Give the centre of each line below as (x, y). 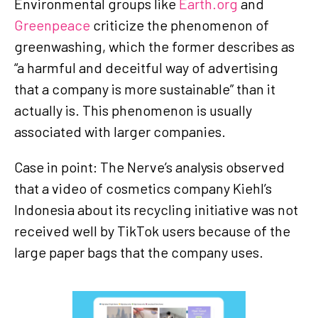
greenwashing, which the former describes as (154, 46)
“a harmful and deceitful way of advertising (146, 67)
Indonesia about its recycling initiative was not (156, 209)
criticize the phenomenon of (180, 24)
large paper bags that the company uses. (139, 252)
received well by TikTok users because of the (152, 230)
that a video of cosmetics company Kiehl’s (143, 188)
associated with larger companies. (120, 131)
